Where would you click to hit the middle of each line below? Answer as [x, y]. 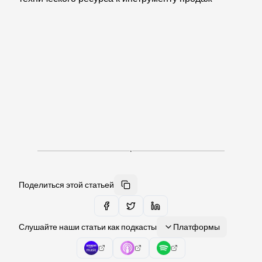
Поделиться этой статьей [66, 185]
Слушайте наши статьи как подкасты [88, 227]
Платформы [196, 227]
